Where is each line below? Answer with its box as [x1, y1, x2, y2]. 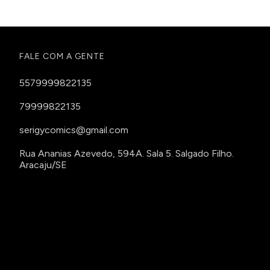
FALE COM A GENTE [19, 51, 105, 62]
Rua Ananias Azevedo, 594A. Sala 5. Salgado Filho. [19, 148, 234, 160]
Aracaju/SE [19, 159, 67, 171]
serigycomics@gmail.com [19, 124, 128, 136]
